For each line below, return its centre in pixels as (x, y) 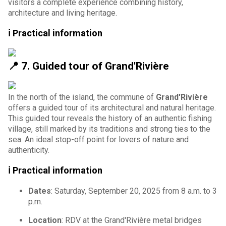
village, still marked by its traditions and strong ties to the (109, 129)
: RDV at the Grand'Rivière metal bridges (132, 220)
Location (45, 220)
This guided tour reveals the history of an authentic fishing (110, 118)
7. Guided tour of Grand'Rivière (95, 66)
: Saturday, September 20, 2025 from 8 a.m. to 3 (134, 191)
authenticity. (29, 150)
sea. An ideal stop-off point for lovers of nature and (98, 139)
